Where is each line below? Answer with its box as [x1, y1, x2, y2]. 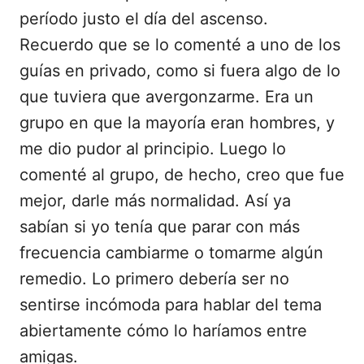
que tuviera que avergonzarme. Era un [19, 87, 314, 106]
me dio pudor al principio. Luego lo [19, 139, 286, 158]
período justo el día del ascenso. [19, 9, 268, 28]
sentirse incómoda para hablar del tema [19, 295, 322, 314]
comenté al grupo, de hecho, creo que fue [19, 165, 344, 184]
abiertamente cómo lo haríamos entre [19, 321, 307, 340]
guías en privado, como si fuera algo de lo [19, 61, 340, 80]
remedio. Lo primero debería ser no [19, 269, 289, 288]
